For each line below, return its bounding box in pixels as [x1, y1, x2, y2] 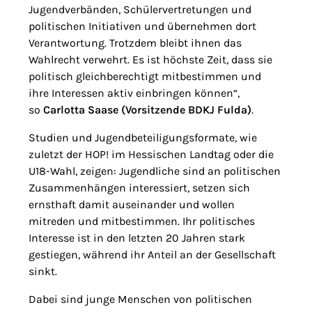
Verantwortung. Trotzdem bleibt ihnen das [29, 36, 242, 49]
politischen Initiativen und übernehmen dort [29, 19, 256, 33]
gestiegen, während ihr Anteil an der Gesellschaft [29, 247, 276, 261]
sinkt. [29, 264, 57, 278]
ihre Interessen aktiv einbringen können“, [29, 86, 240, 100]
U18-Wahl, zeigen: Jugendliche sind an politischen [29, 164, 281, 178]
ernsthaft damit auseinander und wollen [29, 197, 235, 211]
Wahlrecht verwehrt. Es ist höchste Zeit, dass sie [29, 52, 272, 66]
